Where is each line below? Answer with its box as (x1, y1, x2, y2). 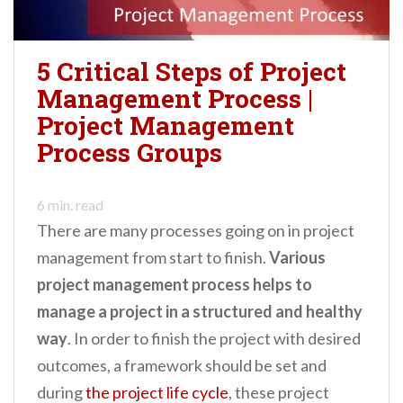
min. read (45, 196, 103, 214)
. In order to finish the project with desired (67, 328, 361, 349)
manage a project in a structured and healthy (37, 301, 363, 322)
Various (269, 247, 326, 268)
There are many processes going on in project (37, 220, 354, 241)
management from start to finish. (37, 247, 269, 268)
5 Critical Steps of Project (37, 55, 346, 89)
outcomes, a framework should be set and (37, 355, 327, 376)
